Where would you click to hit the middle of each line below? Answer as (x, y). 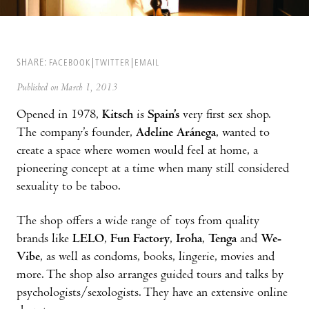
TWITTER (112, 63)
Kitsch (119, 115)
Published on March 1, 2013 (67, 88)
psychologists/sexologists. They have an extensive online (152, 293)
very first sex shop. (227, 115)
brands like (44, 239)
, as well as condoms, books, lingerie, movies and (157, 257)
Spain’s (165, 115)
